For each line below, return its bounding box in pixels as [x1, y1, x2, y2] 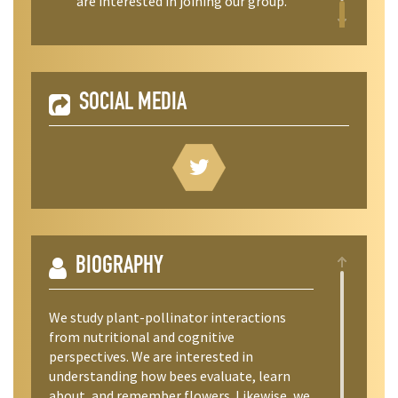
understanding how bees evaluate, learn [49, 366, 291, 385]
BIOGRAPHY [76, 255, 163, 281]
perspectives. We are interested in [49, 346, 253, 365]
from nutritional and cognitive [49, 327, 235, 346]
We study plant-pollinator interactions [49, 307, 286, 326]
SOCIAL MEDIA [79, 92, 187, 117]
